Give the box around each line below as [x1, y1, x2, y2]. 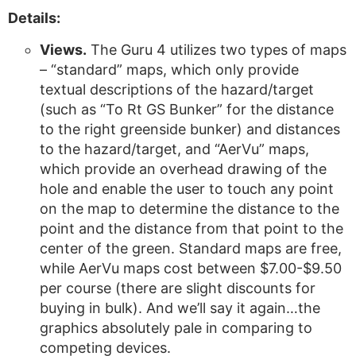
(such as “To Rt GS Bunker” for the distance [40, 101, 334, 118]
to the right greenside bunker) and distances [40, 121, 340, 137]
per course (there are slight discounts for [40, 280, 315, 296]
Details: [8, 10, 60, 26]
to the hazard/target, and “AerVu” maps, [40, 141, 309, 157]
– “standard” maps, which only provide [40, 61, 299, 78]
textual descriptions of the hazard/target [40, 81, 314, 98]
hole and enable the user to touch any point [40, 180, 334, 197]
